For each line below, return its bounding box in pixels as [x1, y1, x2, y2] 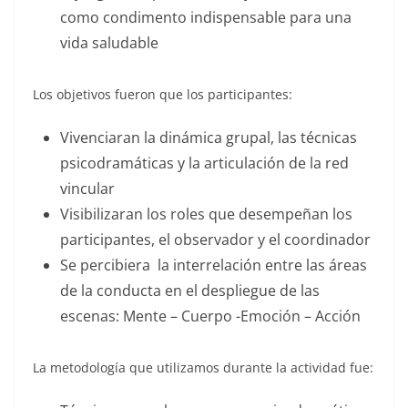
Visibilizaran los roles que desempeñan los [60, 204, 352, 224]
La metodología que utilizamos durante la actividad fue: [33, 359, 373, 376]
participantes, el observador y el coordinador [60, 229, 371, 250]
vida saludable [60, 33, 158, 53]
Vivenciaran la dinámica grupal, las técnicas [60, 127, 357, 148]
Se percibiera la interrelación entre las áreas [60, 255, 367, 275]
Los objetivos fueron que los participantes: [33, 86, 292, 103]
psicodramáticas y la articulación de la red [60, 153, 349, 173]
